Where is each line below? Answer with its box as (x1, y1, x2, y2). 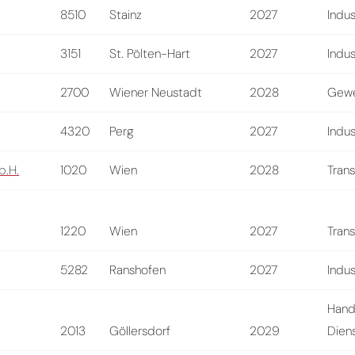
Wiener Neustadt (109, 83, 203, 101)
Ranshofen (109, 261, 166, 278)
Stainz (109, 6, 143, 23)
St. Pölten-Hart (109, 44, 191, 62)
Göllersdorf (109, 322, 171, 339)
